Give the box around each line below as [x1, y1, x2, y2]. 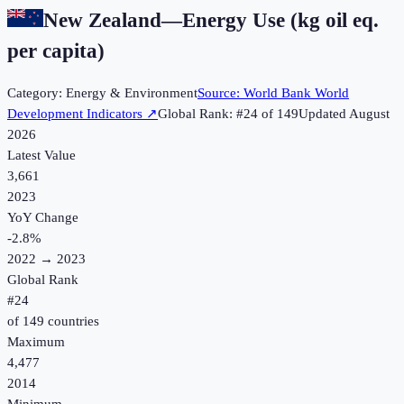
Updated [298, 106, 349, 122]
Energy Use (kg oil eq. [182, 8, 379, 32]
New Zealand [43, 8, 161, 32]
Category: [7, 86, 66, 101]
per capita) [7, 39, 105, 62]
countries [44, 314, 99, 329]
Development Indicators [7, 106, 142, 122]
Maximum [7, 335, 65, 350]
